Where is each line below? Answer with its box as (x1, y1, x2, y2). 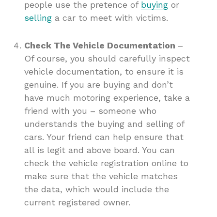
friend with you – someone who (24, 106, 156, 116)
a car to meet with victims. (52, 13, 168, 23)
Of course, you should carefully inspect (24, 53, 190, 64)
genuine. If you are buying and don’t (24, 79, 173, 90)
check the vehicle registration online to (24, 158, 188, 169)
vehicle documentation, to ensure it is (24, 66, 184, 77)
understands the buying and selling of (24, 119, 184, 129)
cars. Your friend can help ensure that (24, 132, 184, 142)
